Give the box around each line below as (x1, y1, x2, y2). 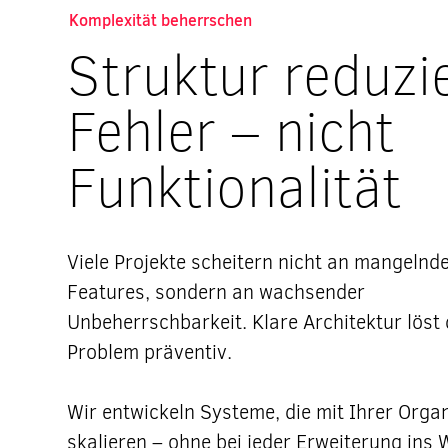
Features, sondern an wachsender (67, 279, 366, 306)
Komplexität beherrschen (69, 9, 253, 31)
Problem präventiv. (67, 339, 233, 366)
